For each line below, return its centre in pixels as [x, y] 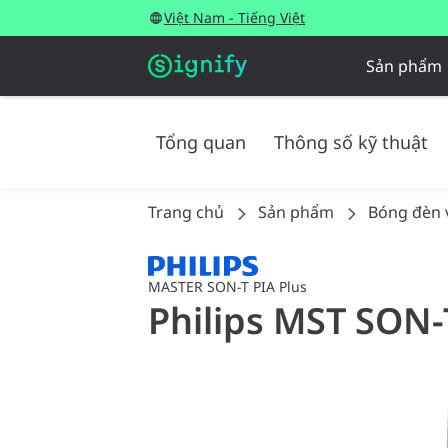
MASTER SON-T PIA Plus [227, 287]
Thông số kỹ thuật [351, 142]
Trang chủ [186, 212]
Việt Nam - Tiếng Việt [234, 17]
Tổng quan [201, 142]
